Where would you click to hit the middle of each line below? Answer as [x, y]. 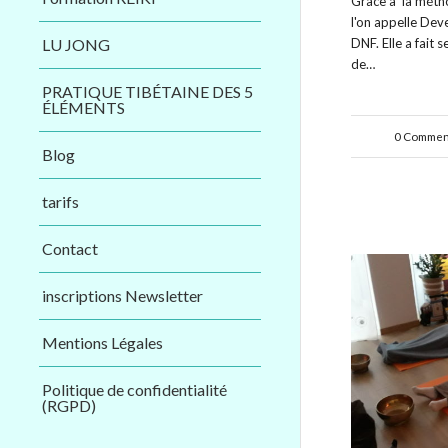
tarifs [60, 201]
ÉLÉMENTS [83, 107]
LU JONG [76, 44]
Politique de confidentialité [134, 389]
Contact [70, 248]
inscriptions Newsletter [122, 295]
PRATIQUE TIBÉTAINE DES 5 [147, 91]
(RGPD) [69, 405]
